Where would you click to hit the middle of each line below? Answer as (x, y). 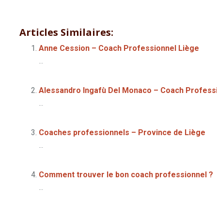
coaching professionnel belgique (75, 11)
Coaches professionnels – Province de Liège (122, 133)
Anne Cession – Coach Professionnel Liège (119, 48)
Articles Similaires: (66, 32)
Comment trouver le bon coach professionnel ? (126, 175)
